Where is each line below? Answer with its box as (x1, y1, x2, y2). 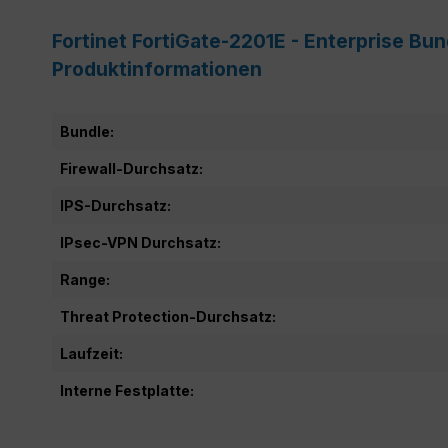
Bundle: (60, 122, 114, 140)
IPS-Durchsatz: (60, 196, 171, 214)
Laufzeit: (60, 344, 123, 362)
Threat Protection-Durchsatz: (60, 307, 276, 325)
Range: (60, 270, 110, 288)
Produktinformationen (52, 56, 262, 81)
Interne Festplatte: (60, 381, 194, 399)
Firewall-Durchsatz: (60, 159, 203, 177)
